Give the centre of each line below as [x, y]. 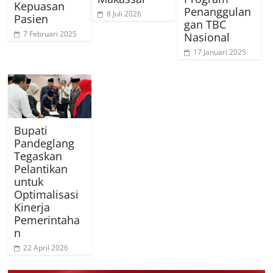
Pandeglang [44, 143]
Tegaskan [38, 156]
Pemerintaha [47, 220]
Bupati [31, 130]
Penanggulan [218, 11]
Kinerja [32, 207]
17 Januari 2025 [220, 52]
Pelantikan [41, 168]
